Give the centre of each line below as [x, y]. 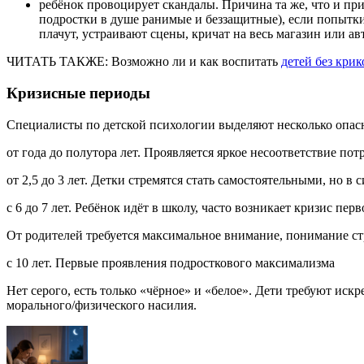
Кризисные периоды [78, 93]
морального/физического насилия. [102, 305]
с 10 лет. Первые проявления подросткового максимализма [171, 262]
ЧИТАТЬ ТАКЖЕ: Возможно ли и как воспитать [144, 62]
